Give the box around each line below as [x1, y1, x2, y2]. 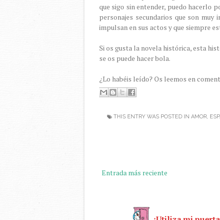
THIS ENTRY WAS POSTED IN [112, 113, 191, 120]
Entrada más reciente [102, 168, 167, 177]
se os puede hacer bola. [99, 54, 171, 63]
